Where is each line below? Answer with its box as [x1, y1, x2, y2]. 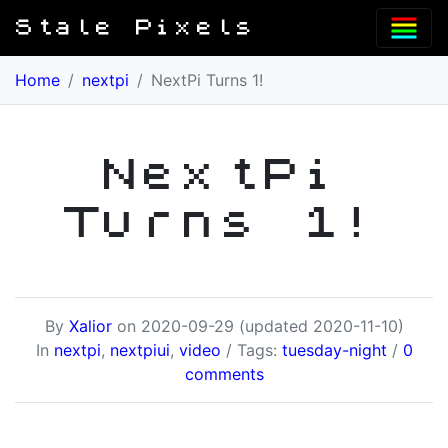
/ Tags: [220, 340, 282, 360]
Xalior [68, 316, 112, 336]
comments [184, 364, 264, 384]
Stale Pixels [16, 19, 257, 37]
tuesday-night [281, 340, 387, 360]
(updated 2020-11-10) [238, 316, 404, 336]
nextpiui [109, 340, 170, 360]
